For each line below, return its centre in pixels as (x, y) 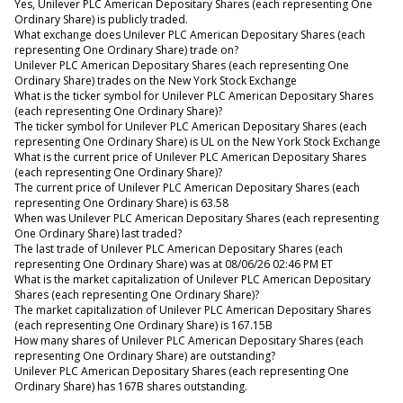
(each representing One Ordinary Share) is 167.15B (143, 326)
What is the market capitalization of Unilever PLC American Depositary (193, 280)
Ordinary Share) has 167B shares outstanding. (131, 387)
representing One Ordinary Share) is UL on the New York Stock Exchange (197, 142)
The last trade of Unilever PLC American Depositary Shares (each (179, 249)
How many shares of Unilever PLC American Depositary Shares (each (189, 341)
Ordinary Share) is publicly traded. (101, 20)
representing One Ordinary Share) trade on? (126, 50)
